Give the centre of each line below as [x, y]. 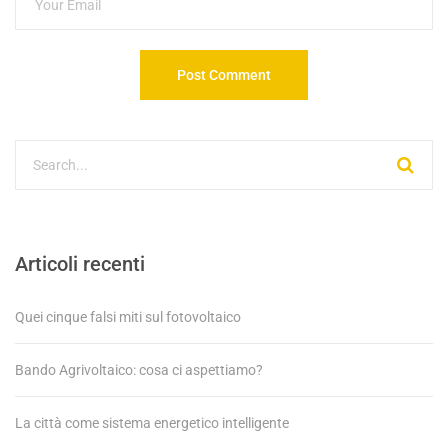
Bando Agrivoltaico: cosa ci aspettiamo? [139, 369]
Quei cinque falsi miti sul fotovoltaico [128, 316]
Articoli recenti [80, 263]
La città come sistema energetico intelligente [152, 422]
